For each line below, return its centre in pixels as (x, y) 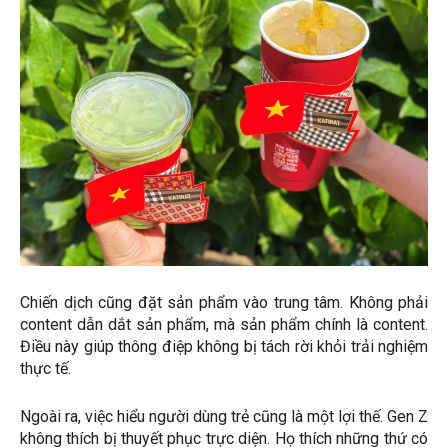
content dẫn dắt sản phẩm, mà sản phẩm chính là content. (224, 324)
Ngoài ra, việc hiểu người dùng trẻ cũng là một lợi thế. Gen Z (224, 416)
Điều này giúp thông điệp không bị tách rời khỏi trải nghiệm (224, 346)
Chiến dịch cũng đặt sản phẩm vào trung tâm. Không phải (224, 302)
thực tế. (45, 368)
